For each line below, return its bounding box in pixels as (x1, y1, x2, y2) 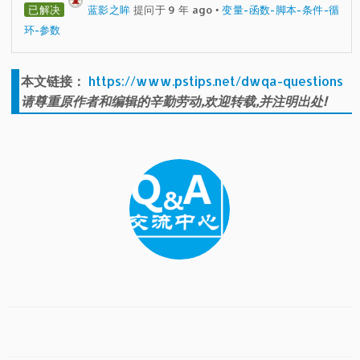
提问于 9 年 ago (130, 2, 213, 16)
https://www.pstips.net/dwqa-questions (88, 72, 344, 89)
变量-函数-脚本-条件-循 (222, 2, 340, 16)
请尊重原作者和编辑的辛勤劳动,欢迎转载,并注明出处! (21, 92, 328, 109)
